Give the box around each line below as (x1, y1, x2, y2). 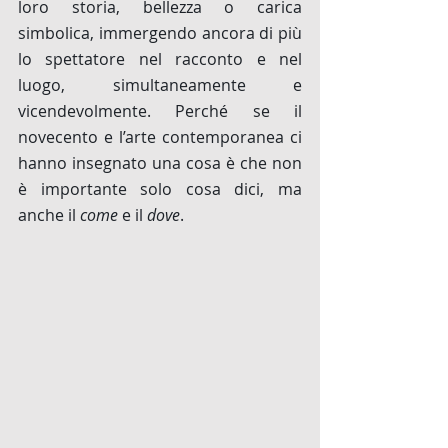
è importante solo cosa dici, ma (18, 178, 302, 201)
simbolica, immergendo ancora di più (18, 22, 302, 45)
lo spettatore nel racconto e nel (18, 48, 302, 71)
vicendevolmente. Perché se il (18, 100, 302, 123)
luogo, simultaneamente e (18, 74, 302, 97)
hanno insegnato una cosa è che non (18, 152, 302, 175)
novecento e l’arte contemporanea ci (18, 126, 302, 149)
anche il (18, 204, 80, 227)
